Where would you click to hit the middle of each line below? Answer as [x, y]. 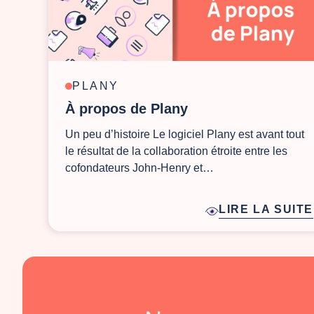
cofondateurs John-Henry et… [139, 168]
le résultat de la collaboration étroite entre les [176, 151]
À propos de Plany [127, 109]
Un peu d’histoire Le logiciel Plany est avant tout [185, 135]
